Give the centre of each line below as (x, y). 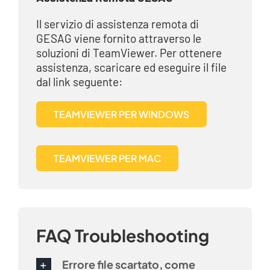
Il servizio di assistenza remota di (117, 24)
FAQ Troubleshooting (122, 235)
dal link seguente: (79, 81)
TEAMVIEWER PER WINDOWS (121, 114)
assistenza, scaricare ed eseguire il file (131, 67)
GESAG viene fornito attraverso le (118, 38)
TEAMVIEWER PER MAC (107, 158)
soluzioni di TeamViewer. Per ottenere (129, 52)
